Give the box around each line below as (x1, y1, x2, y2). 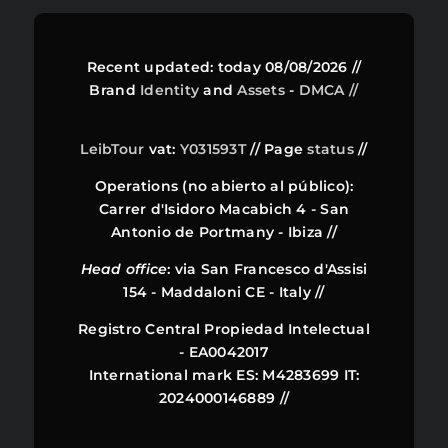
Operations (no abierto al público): (94, 177, 354, 196)
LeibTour (80, 140, 145, 159)
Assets (237, 81, 285, 100)
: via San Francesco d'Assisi (167, 260, 368, 279)
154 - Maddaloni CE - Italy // (123, 283, 325, 302)
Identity (140, 81, 200, 100)
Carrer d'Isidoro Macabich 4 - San (98, 200, 350, 219)
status (307, 140, 354, 159)
